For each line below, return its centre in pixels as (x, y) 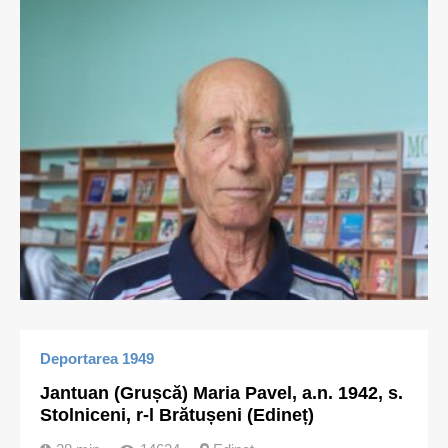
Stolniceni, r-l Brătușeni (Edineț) (177, 415)
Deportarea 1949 (97, 358)
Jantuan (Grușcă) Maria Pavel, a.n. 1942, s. (221, 393)
